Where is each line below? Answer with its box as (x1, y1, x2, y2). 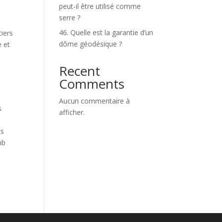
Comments (59, 75, 125, 93)
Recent (59, 62, 101, 80)
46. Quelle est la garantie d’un (59, 28, 154, 37)
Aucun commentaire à (59, 96, 130, 106)
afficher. (59, 108, 85, 117)
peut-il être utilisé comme (59, 1, 141, 11)
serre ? (59, 13, 81, 22)
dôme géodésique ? (59, 39, 122, 49)
